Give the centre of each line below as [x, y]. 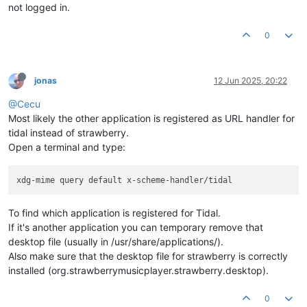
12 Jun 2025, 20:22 [250, 81]
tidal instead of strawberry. [69, 133]
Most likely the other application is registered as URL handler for [151, 119]
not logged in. [39, 8]
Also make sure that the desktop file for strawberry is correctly [148, 256]
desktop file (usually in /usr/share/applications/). [116, 241]
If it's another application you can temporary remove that [136, 227]
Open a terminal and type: [67, 147]
